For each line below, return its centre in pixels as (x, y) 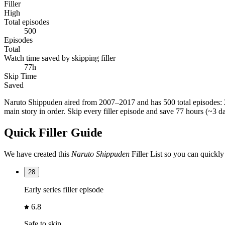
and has (149, 102)
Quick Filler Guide (53, 132)
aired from (81, 102)
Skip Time (20, 76)
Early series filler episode (64, 189)
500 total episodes (192, 102)
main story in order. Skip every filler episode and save (90, 111)
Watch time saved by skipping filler (60, 58)
